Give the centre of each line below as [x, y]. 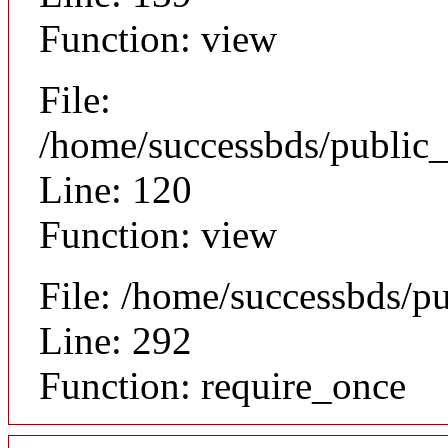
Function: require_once [222, 385]
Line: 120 [115, 189]
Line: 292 [115, 340]
